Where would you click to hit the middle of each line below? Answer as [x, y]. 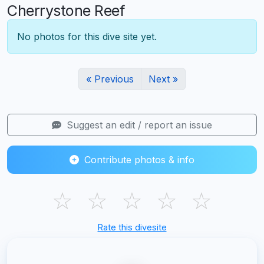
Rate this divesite [132, 227]
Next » [163, 79]
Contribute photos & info [138, 160]
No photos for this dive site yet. [87, 37]
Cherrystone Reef [66, 11]
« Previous [110, 79]
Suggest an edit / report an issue [138, 125]
